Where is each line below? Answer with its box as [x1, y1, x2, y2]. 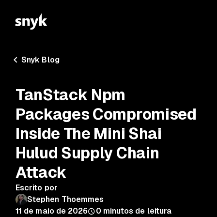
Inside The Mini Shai [15, 124, 162, 143]
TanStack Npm [15, 85, 126, 105]
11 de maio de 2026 [15, 206, 88, 216]
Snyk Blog [21, 55, 60, 65]
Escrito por [15, 183, 58, 193]
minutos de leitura [103, 206, 172, 216]
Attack [15, 162, 67, 182]
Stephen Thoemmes [27, 194, 104, 204]
